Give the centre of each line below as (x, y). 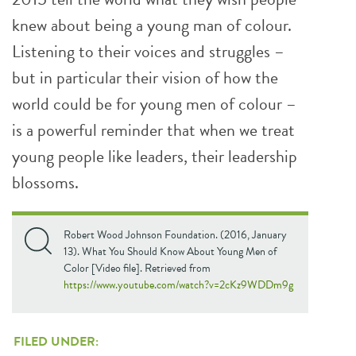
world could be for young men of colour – (154, 104)
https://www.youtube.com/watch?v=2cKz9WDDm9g (178, 285)
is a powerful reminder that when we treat (153, 130)
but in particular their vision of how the (145, 77)
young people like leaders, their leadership (155, 156)
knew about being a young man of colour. (152, 25)
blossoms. (45, 182)
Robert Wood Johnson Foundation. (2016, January (175, 235)
